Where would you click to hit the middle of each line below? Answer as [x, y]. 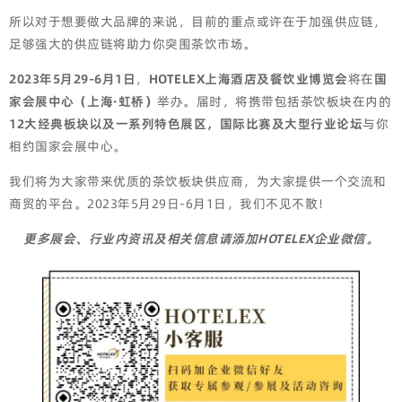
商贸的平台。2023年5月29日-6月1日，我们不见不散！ [170, 204]
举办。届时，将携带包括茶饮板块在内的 [274, 101]
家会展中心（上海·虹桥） [83, 101]
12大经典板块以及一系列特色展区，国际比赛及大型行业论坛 [186, 124]
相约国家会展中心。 [68, 146]
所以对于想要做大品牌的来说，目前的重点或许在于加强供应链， [198, 22]
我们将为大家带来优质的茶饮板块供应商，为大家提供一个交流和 [198, 181]
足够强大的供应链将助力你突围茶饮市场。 [133, 44]
